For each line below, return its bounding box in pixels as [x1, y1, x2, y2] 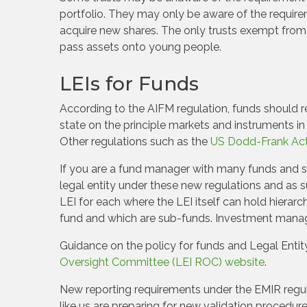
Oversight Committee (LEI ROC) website [60, 256, 265, 269]
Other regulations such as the [60, 135, 210, 148]
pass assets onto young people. [60, 40, 221, 53]
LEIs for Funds [60, 72, 199, 95]
